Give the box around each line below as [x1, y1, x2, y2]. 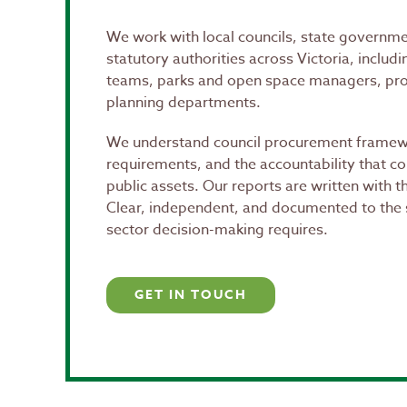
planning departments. [106, 92, 261, 114]
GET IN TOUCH [134, 285, 247, 304]
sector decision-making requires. [106, 219, 328, 241]
